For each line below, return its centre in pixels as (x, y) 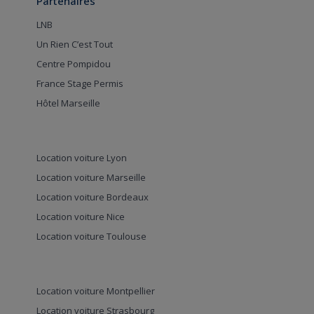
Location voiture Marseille (91, 178)
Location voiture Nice (80, 217)
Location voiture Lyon (81, 158)
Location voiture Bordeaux (92, 197)
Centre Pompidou (73, 64)
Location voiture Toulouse (91, 237)
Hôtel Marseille (68, 103)
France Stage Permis (80, 84)
